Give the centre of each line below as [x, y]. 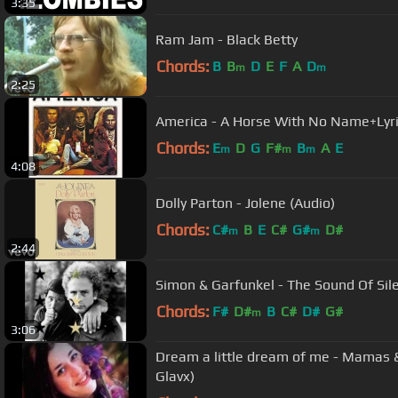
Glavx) [175, 376]
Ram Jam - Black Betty [227, 39]
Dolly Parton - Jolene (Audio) [245, 203]
